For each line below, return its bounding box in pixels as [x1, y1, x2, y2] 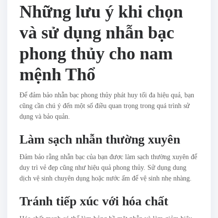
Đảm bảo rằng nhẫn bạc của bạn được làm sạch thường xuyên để [19, 153, 197, 161]
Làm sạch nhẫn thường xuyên [19, 132, 180, 147]
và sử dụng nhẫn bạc [19, 23, 174, 43]
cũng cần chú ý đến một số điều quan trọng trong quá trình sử [19, 102, 190, 110]
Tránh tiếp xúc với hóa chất [19, 194, 168, 209]
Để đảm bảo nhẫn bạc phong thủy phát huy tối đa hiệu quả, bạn [19, 91, 194, 99]
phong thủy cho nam [19, 44, 173, 64]
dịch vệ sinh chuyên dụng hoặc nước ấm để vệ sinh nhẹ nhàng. [19, 175, 192, 182]
